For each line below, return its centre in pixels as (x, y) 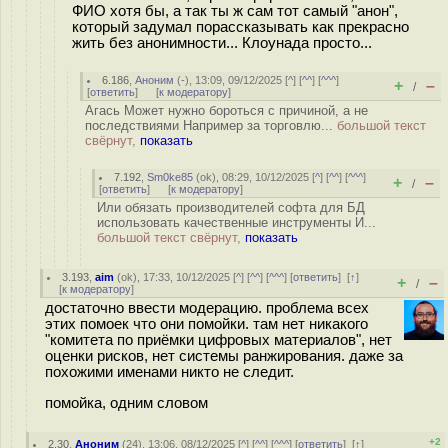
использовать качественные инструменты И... (236, 222)
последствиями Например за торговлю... (211, 125)
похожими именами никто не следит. (169, 372)
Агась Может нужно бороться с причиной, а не (226, 110)
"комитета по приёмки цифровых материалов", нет (218, 340)
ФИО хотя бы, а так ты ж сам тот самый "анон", (235, 10)
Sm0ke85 (170, 177)
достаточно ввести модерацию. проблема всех (207, 308)
